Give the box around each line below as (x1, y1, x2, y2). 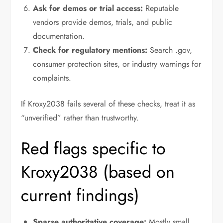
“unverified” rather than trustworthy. (21, 112, 139, 124)
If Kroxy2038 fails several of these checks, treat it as (21, 98, 196, 110)
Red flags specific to (21, 136, 166, 161)
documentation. (33, 30, 85, 42)
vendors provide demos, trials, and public (33, 16, 173, 28)
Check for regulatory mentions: (33, 44, 148, 56)
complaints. (33, 72, 72, 84)
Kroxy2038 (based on (21, 160, 175, 185)
